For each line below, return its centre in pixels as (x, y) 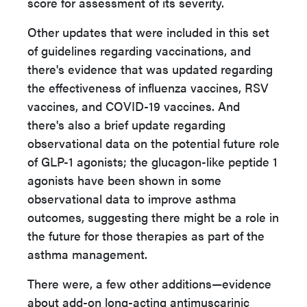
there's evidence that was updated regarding (150, 69)
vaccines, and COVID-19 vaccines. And (134, 106)
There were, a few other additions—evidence (149, 283)
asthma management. (87, 254)
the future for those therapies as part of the (146, 235)
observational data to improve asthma (132, 198)
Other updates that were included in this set (148, 32)
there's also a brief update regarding (126, 124)
